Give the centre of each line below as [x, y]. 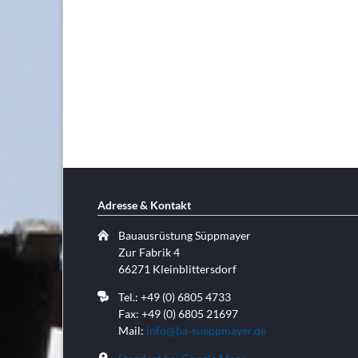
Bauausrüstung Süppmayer [185, 235]
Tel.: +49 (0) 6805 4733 [175, 296]
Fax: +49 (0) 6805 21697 [179, 313]
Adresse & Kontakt [144, 205]
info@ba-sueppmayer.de [207, 330]
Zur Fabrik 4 [149, 252]
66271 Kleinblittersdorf [178, 268]
